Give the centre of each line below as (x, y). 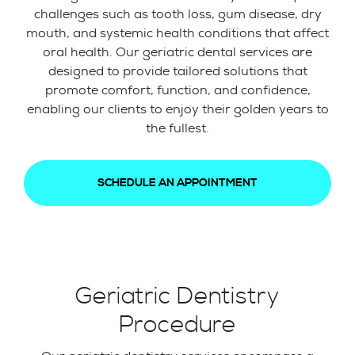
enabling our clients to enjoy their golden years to (177, 109)
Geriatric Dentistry (177, 296)
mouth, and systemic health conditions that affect (177, 32)
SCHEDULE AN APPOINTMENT (177, 183)
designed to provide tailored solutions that (177, 71)
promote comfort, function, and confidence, (177, 90)
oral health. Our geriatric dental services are (177, 52)
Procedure (177, 324)
